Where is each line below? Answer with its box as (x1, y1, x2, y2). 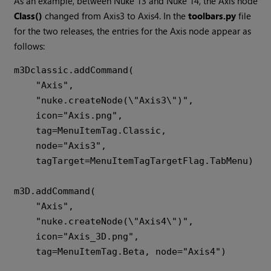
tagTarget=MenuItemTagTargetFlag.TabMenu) (14, 155, 36, 167)
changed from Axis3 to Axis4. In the (42, 10, 189, 22)
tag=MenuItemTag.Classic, (14, 125, 36, 137)
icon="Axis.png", (14, 110, 36, 122)
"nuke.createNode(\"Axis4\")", (14, 216, 36, 227)
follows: (14, 40, 45, 53)
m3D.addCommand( (14, 186, 96, 197)
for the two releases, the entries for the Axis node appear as (14, 25, 252, 38)
